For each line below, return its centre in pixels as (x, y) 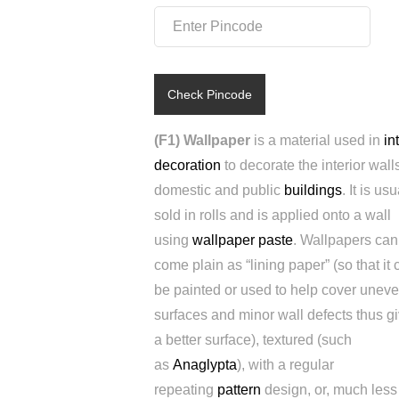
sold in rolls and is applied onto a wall (273, 215)
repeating (186, 390)
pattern (239, 390)
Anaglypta (205, 365)
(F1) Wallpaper (202, 140)
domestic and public (219, 190)
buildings (313, 190)
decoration (187, 165)
